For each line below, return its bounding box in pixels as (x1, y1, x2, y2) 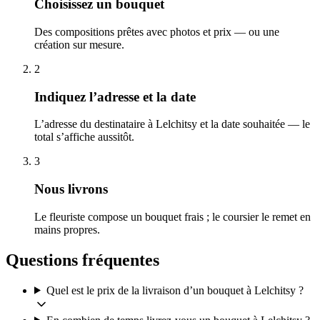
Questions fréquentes (6, 250, 159, 269)
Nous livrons (34, 181, 108, 197)
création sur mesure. (34, 39, 124, 51)
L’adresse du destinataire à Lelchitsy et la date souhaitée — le (34, 118, 310, 131)
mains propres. (34, 223, 100, 236)
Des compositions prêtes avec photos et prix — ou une (34, 26, 279, 39)
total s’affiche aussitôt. (34, 131, 134, 144)
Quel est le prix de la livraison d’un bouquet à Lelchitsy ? (46, 284, 304, 296)
